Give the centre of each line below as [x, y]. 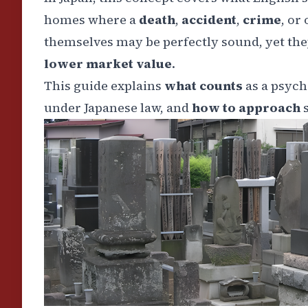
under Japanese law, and [117, 108]
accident [209, 20]
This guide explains [104, 86]
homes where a [91, 20]
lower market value [108, 64]
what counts [205, 86]
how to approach [245, 108]
